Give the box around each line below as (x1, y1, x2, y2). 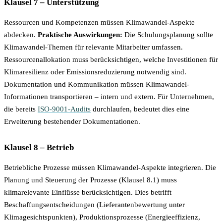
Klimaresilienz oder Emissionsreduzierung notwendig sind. (4, 68, 186, 76)
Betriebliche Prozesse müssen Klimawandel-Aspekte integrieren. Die (4, 163, 216, 171)
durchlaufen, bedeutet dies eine (91, 105, 189, 113)
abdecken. (4, 31, 38, 39)
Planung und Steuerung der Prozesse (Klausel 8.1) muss (4, 175, 177, 184)
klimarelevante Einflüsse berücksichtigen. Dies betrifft (4, 188, 171, 196)
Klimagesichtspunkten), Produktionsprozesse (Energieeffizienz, (4, 213, 200, 221)
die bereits (4, 105, 38, 113)
